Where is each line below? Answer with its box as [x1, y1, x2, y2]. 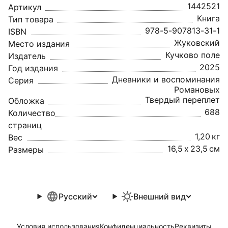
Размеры [8, 145, 44, 155]
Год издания [8, 63, 58, 73]
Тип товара [8, 14, 53, 24]
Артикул [8, 2, 41, 12]
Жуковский [174, 38, 220, 48]
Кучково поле [165, 50, 220, 60]
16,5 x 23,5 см [167, 144, 220, 154]
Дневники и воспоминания [112, 74, 220, 84]
